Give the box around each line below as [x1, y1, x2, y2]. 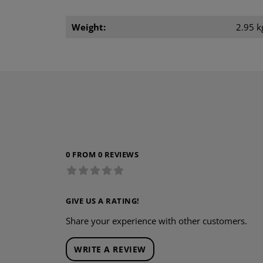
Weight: [72, 21, 106, 33]
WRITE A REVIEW [74, 244, 146, 255]
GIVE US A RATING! [66, 195, 140, 207]
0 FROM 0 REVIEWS [66, 149, 139, 160]
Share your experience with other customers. [66, 215, 247, 227]
